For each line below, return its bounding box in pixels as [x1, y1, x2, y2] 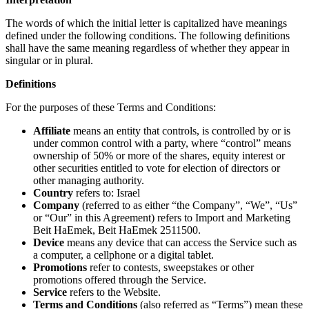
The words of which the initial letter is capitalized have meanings [6, 17, 287, 29]
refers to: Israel [73, 186, 140, 199]
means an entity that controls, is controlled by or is [70, 124, 290, 137]
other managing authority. [33, 174, 144, 186]
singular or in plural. [6, 54, 93, 66]
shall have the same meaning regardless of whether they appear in [6, 41, 290, 54]
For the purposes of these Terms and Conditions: [6, 101, 216, 113]
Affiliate [33, 124, 70, 137]
